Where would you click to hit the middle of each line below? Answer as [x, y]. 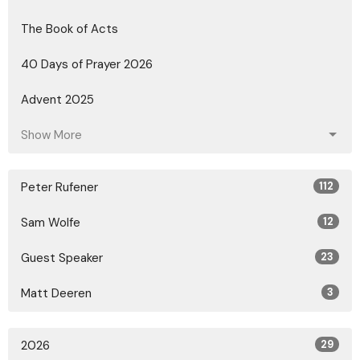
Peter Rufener [59, 187]
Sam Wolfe [51, 222]
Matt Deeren [56, 293]
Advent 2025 [57, 99]
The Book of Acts [70, 29]
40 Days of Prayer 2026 [87, 64]
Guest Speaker [62, 258]
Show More [51, 135]
